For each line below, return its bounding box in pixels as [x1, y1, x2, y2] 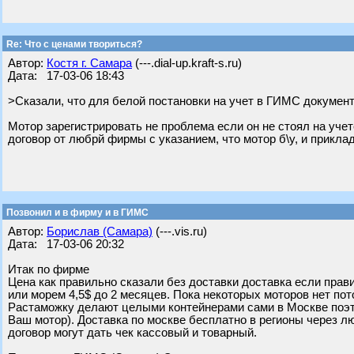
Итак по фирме [8, 263, 89, 276]
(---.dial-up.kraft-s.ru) [132, 57, 242, 70]
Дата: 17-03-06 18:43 [8, 70, 124, 82]
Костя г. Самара [47, 57, 132, 70]
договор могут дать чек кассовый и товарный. [8, 326, 257, 339]
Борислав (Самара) [47, 225, 153, 238]
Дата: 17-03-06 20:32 [8, 238, 124, 250]
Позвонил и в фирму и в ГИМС [4, 207, 149, 218]
